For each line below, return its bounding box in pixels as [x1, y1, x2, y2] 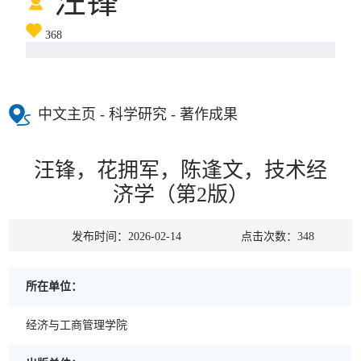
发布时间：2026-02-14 [71, 230, 181, 243]
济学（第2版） [112, 182, 249, 206]
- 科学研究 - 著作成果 [96, 106, 239, 122]
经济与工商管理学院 [26, 318, 128, 331]
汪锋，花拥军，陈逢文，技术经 [34, 158, 327, 182]
